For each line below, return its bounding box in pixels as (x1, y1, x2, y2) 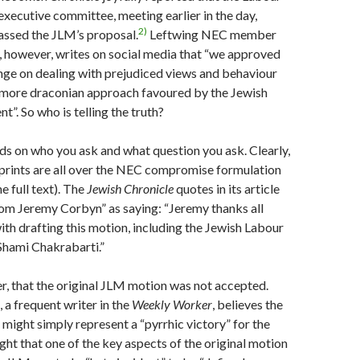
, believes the (212, 297, 283, 313)
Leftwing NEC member (147, 27, 276, 43)
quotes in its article (176, 181, 280, 197)
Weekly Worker (132, 297, 212, 313)
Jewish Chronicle (87, 181, 176, 197)
